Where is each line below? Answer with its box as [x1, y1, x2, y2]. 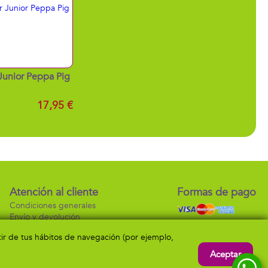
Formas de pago [177, 185, 256, 200]
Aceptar [210, 248, 241, 260]
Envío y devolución [10, 211, 81, 223]
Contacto [10, 223, 45, 234]
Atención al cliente [10, 185, 99, 200]
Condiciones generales [10, 200, 96, 211]
